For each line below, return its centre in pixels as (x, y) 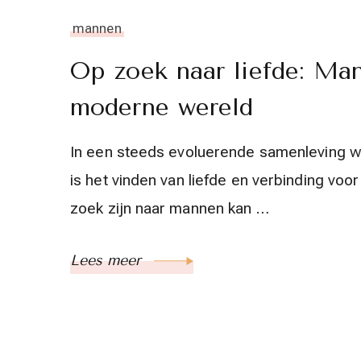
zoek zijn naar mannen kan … (170, 208)
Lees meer (108, 260)
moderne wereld (162, 107)
